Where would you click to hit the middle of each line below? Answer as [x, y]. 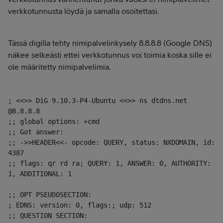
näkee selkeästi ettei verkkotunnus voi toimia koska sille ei [110, 55]
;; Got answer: [36, 132]
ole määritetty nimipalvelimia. [60, 67]
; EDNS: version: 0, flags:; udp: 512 [80, 205]
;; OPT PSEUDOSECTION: [50, 195]
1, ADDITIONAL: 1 [40, 174]
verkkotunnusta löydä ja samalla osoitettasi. [84, 11]
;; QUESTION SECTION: [48, 216]
